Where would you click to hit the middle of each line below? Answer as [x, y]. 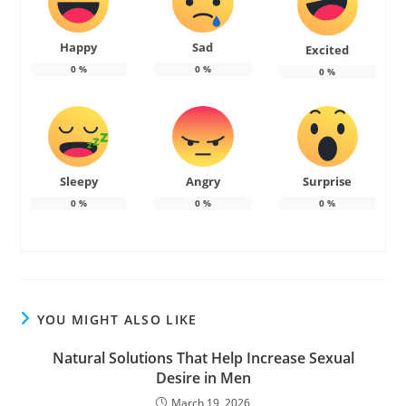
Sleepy [78, 181]
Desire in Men [203, 377]
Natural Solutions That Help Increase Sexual [203, 358]
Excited [328, 49]
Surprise [328, 181]
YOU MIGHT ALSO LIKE [117, 319]
